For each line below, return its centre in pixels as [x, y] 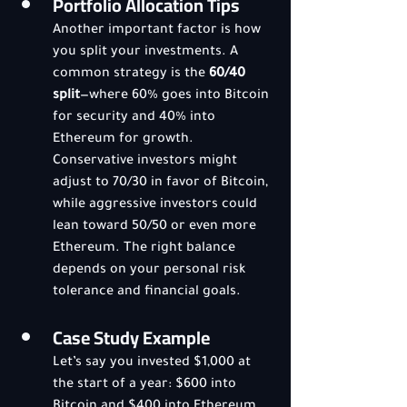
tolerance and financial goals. [147, 293]
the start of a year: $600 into [146, 385]
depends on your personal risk [151, 271]
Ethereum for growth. [125, 140]
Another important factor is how [159, 31]
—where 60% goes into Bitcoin [176, 96]
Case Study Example [131, 338]
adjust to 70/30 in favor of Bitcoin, [162, 184]
